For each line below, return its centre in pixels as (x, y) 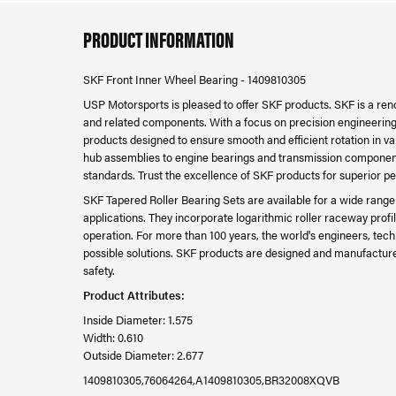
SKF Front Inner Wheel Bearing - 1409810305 (194, 79)
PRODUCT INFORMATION (159, 38)
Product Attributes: (134, 295)
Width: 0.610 (113, 337)
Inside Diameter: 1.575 (138, 320)
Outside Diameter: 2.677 (143, 355)
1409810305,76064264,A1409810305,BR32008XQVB (211, 380)
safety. (99, 270)
